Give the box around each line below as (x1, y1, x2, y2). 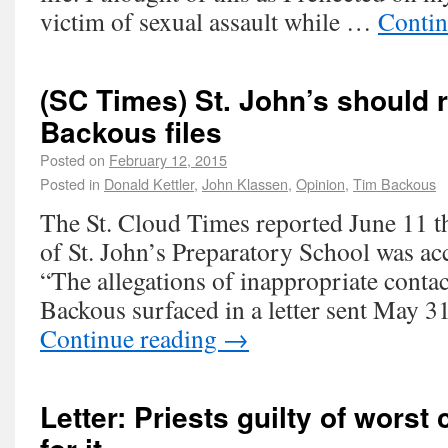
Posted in (40, 173, 100, 194)
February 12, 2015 (109, 149, 227, 170)
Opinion (296, 173, 345, 194)
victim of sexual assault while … (40, 4, 378, 38)
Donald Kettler (104, 173, 194, 194)
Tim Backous (353, 173, 436, 194)
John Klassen (202, 173, 288, 194)
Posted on (40, 149, 105, 170)
